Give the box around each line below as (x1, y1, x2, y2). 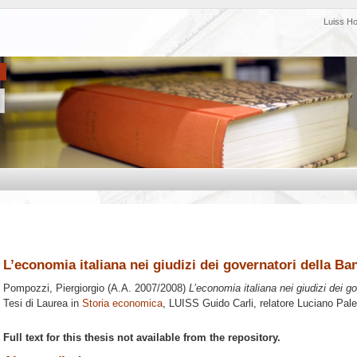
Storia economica (82, 297, 163, 310)
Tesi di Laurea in (3, 297, 82, 310)
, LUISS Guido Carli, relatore (163, 297, 297, 310)
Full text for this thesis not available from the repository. (3, 331, 280, 343)
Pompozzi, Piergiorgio (3, 282, 104, 295)
